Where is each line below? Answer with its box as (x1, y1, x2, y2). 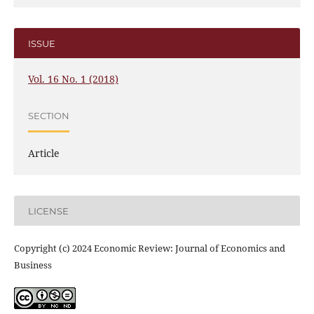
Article (27, 146, 60, 161)
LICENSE (27, 205, 69, 217)
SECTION (27, 109, 69, 121)
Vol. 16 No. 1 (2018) (27, 72, 118, 86)
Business (13, 259, 52, 272)
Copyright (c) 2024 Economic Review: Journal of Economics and (13, 242, 285, 255)
